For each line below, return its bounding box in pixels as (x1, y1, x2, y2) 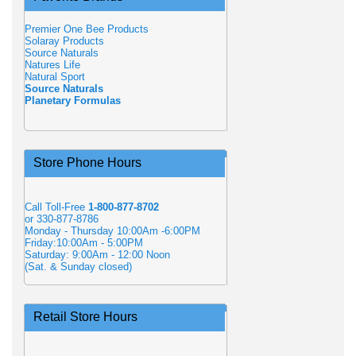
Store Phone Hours (33, 155, 141, 169)
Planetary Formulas (25, 95, 121, 106)
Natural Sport (25, 71, 85, 83)
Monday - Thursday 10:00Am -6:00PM (25, 225, 200, 237)
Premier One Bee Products (25, 23, 149, 35)
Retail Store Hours (33, 309, 137, 323)
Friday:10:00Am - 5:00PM (25, 237, 143, 249)
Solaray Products (25, 35, 104, 47)
